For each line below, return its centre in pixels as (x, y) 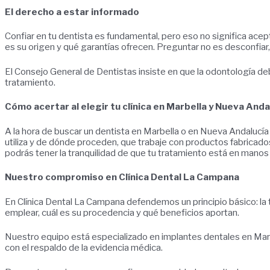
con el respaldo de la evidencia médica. (84, 248)
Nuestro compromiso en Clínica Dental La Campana (122, 177)
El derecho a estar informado (72, 12)
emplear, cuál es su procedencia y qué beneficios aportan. (122, 212)
